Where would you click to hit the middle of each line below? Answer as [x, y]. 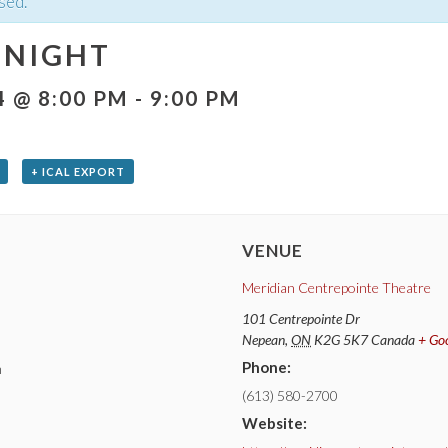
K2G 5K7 [341, 339]
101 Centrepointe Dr [301, 318]
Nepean [263, 339]
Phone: [266, 366]
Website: [274, 422]
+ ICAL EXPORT [77, 171]
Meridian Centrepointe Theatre [336, 287]
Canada [393, 339]
